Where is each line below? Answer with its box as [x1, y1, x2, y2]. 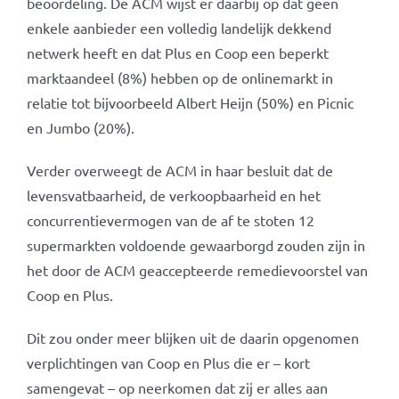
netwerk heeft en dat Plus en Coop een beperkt [26, 44, 329, 61]
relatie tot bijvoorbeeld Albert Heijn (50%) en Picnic [26, 94, 354, 111]
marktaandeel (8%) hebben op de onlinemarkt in [26, 69, 333, 86]
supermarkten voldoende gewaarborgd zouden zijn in [26, 236, 365, 254]
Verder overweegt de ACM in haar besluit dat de [26, 161, 333, 179]
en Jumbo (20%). [26, 118, 134, 136]
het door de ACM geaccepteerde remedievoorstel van [26, 261, 368, 279]
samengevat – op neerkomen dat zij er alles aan [26, 379, 328, 396]
